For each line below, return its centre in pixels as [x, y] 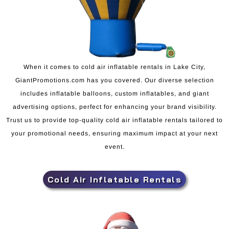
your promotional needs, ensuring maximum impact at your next [114, 133]
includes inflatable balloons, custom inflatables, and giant [114, 93]
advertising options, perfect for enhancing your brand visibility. [114, 107]
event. [114, 146]
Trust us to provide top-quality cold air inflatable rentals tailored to [114, 120]
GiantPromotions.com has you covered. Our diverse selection [114, 80]
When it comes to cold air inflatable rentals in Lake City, [114, 67]
